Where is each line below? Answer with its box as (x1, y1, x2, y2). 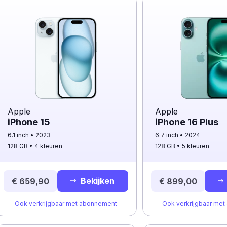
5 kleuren (182, 142, 210, 150)
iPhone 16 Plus (155, 117, 219, 127)
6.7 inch (155, 131, 180, 139)
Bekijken (81, 176, 115, 186)
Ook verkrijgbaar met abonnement (15, 200, 117, 207)
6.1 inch (8, 131, 30, 139)
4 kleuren (34, 142, 62, 150)
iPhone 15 (8, 117, 50, 127)
